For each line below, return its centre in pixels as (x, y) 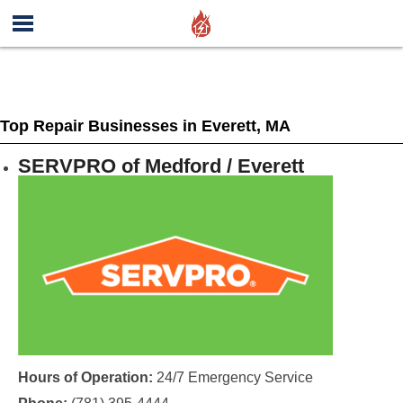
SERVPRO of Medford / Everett (161, 166)
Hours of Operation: (85, 377)
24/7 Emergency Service (233, 377)
